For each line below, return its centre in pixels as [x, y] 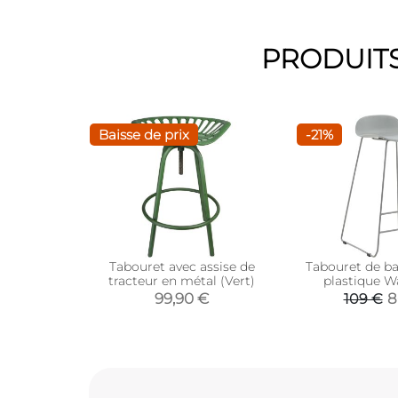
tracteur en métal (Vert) [182, 280]
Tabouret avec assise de [182, 266]
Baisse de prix [144, 135]
